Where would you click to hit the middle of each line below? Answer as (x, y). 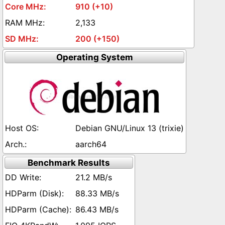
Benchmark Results (69, 163)
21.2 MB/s (94, 177)
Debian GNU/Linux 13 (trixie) (130, 128)
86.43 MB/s (97, 209)
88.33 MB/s (97, 193)
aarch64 (91, 144)
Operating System (94, 57)
